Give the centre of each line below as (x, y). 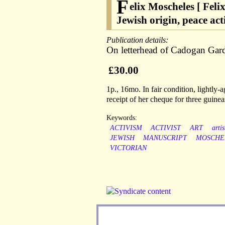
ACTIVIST (166, 128)
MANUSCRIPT (165, 138)
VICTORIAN (128, 148)
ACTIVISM (126, 128)
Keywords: (122, 118)
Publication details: (138, 40)
